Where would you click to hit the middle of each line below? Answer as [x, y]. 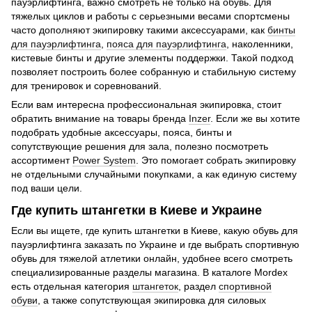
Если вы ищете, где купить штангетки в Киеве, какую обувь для [155, 230]
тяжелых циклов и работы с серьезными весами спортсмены [150, 16]
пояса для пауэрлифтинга [166, 44]
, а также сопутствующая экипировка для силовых [152, 300]
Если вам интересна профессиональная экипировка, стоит [146, 105]
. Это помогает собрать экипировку [216, 161]
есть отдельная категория [72, 286]
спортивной [245, 286]
